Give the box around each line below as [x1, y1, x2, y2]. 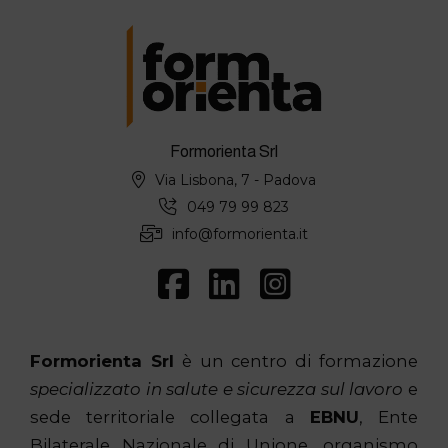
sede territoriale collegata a [30, 407, 310, 428]
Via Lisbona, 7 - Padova [155, 170, 316, 189]
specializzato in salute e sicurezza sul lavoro [30, 379, 404, 400]
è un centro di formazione [173, 351, 419, 372]
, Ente [358, 407, 419, 428]
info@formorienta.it [172, 224, 308, 243]
